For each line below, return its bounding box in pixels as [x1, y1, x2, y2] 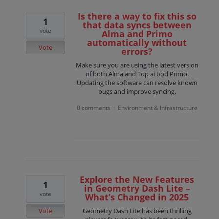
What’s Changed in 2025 [85, 191, 189, 203]
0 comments [76, 104, 110, 112]
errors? [121, 45, 153, 57]
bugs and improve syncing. [98, 87, 176, 96]
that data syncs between [82, 19, 192, 31]
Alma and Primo [101, 27, 173, 40]
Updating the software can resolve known [76, 78, 197, 87]
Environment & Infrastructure [117, 104, 197, 112]
